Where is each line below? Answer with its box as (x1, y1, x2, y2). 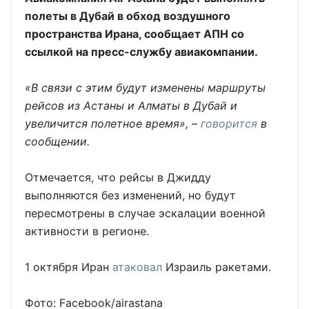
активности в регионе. (25, 223, 149, 238)
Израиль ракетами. (162, 259, 271, 274)
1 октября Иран (25, 259, 112, 274)
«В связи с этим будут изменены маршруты (25, 80, 266, 94)
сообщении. (25, 134, 90, 148)
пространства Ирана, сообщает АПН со (25, 26, 244, 41)
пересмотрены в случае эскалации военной (25, 206, 266, 220)
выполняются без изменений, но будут (25, 188, 236, 202)
